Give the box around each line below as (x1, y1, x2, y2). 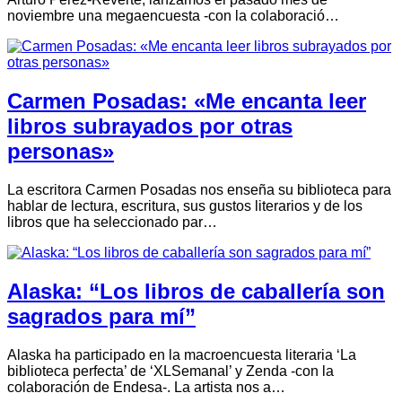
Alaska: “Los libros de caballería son (7, 278, 385, 303)
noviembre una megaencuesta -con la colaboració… (7, 8, 339, 24)
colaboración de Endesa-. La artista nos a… (7, 379, 285, 395)
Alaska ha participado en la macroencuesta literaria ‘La (7, 346, 356, 363)
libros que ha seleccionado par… (7, 214, 217, 231)
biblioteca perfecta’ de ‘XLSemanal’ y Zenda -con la (7, 363, 334, 379)
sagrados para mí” (7, 303, 196, 328)
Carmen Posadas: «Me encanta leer (7, 89, 366, 114)
